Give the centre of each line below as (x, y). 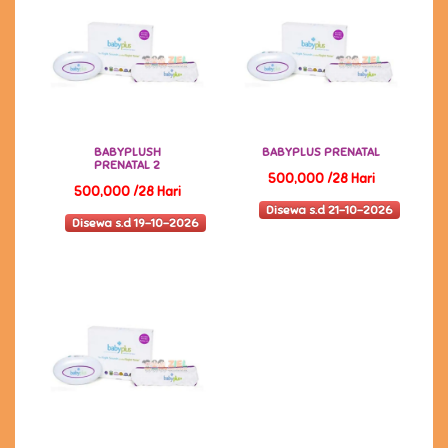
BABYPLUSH (127, 152)
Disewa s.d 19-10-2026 (135, 222)
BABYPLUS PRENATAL (321, 152)
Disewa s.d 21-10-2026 (329, 209)
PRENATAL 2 (127, 165)
